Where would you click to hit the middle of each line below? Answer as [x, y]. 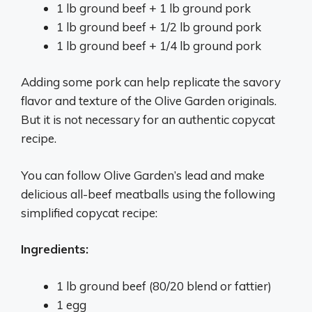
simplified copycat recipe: [89, 212]
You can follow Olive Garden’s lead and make [143, 175]
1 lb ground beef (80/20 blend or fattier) [164, 286]
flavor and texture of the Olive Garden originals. [149, 101]
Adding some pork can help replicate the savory [151, 82]
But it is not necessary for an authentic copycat [148, 119]
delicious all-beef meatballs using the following [148, 194]
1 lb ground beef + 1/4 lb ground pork [159, 45]
